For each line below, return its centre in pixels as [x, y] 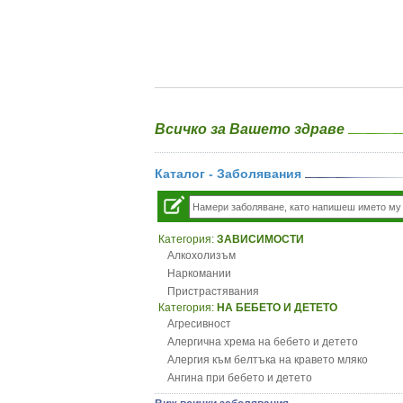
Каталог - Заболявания [230, 174]
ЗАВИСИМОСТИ [260, 239]
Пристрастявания [213, 291]
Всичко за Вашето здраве [251, 129]
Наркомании [199, 273]
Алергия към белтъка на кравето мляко [268, 360]
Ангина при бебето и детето [240, 378]
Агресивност [199, 324]
